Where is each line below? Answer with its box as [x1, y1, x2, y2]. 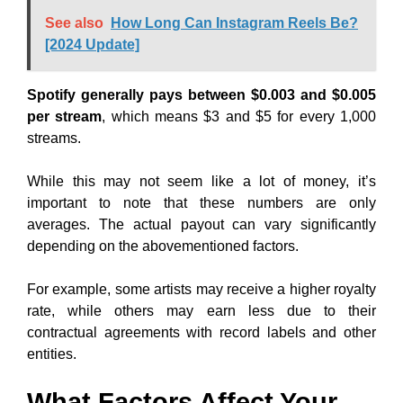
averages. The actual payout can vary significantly [27, 217, 376, 232]
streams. [27, 130, 81, 146]
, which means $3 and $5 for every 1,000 [102, 109, 377, 124]
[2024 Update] [45, 37, 139, 52]
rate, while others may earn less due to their [27, 303, 376, 318]
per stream [27, 109, 103, 124]
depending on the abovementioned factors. [27, 238, 299, 254]
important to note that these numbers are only [27, 195, 376, 210]
